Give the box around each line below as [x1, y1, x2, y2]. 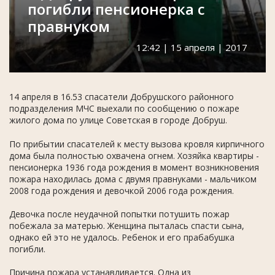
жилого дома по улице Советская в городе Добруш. [9, 114, 230, 126]
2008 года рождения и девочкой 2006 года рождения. [9, 185, 234, 197]
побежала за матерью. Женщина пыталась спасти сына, [9, 220, 244, 232]
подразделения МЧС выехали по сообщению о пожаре [9, 103, 239, 115]
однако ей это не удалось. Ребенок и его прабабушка [9, 231, 234, 244]
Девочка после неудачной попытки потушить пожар [9, 208, 230, 220]
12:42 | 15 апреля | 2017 [136, 41, 247, 54]
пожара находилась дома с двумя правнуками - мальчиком [9, 173, 257, 185]
